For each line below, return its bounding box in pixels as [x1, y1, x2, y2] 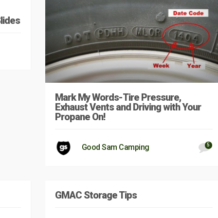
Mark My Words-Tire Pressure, [54, 91, 181, 103]
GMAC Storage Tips [54, 189, 137, 201]
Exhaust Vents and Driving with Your [54, 101, 201, 113]
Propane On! [54, 110, 105, 123]
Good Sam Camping [81, 142, 149, 152]
